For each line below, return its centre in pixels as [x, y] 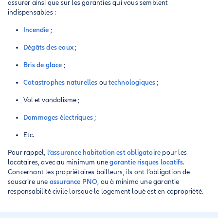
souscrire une [29, 182]
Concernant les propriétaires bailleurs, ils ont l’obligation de [99, 172]
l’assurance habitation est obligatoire [104, 153]
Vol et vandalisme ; [51, 100]
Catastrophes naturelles [61, 82]
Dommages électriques [58, 118]
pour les [174, 153]
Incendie [36, 30]
